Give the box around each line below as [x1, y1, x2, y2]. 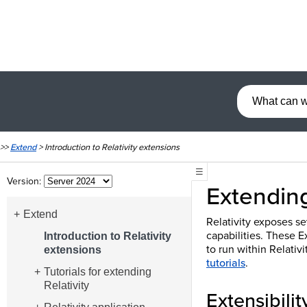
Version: [7, 174, 44, 189]
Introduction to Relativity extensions [45, 140, 180, 154]
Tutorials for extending [44, 266, 151, 278]
